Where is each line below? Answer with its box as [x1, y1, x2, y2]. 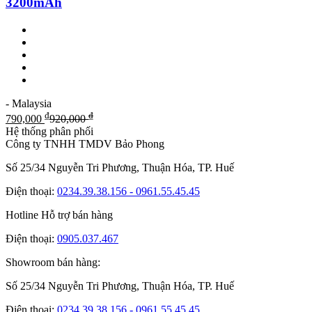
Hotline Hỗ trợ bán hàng [6, 208, 113, 221]
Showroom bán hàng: [6, 256, 100, 268]
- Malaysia [6, 97, 52, 109]
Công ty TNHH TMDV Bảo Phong [6, 137, 164, 150]
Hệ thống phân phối [6, 125, 93, 137]
